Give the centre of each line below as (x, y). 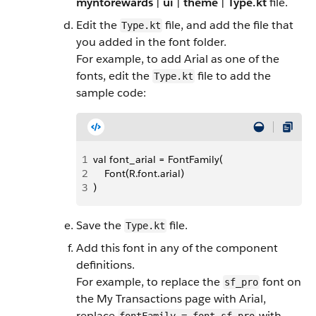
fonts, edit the (114, 76)
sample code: (111, 93)
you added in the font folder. (151, 42)
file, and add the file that (228, 25)
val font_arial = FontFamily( (158, 159)
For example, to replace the (150, 282)
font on (280, 282)
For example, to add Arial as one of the (178, 59)
